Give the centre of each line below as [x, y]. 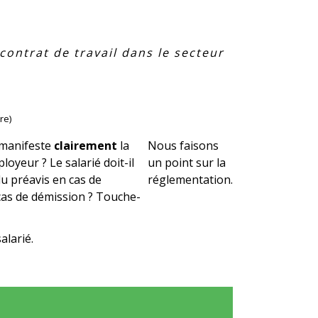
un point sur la [187, 163]
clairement [85, 146]
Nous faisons [183, 146]
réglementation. [190, 180]
